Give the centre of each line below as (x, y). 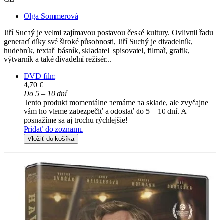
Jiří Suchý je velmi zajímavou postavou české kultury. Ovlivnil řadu (109, 33)
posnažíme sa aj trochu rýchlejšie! (76, 120)
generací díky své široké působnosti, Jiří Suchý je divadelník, (98, 42)
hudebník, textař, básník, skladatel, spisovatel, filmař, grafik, (97, 51)
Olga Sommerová (51, 16)
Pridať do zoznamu (53, 129)
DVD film (40, 76)
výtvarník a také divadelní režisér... (58, 59)
